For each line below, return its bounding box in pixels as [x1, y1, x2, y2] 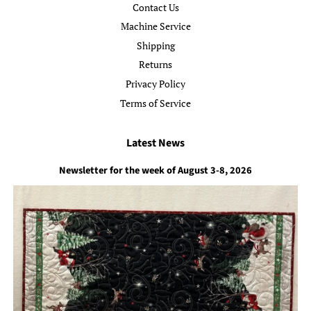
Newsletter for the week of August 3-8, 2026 [59, 163, 252, 178]
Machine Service [120, 19, 191, 33]
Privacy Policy [126, 76, 185, 90]
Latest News [126, 135, 185, 151]
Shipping [136, 38, 175, 52]
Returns [139, 58, 172, 72]
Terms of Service [120, 96, 191, 110]
